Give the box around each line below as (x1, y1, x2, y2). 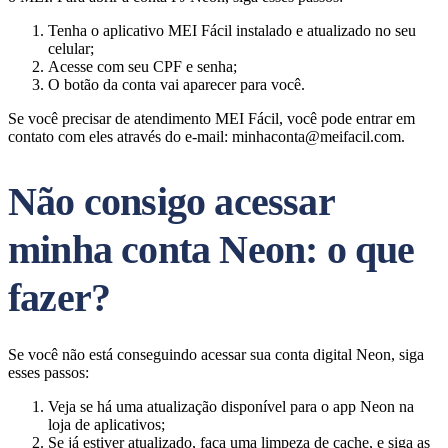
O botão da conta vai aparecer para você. (48, 76, 305, 93)
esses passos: (8, 364, 89, 381)
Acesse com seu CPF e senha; (48, 58, 237, 75)
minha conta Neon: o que (8, 227, 415, 272)
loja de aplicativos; (48, 416, 165, 433)
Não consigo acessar (8, 179, 334, 224)
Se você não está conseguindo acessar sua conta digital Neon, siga (8, 346, 424, 363)
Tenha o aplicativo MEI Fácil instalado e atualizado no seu (48, 22, 416, 39)
